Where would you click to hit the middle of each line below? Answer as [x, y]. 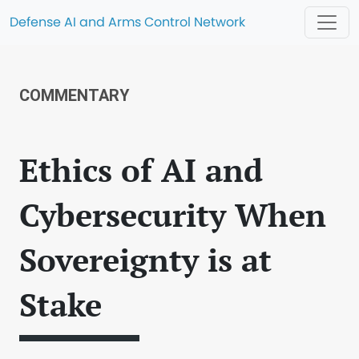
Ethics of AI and [141, 169]
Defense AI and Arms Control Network [127, 22]
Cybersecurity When [173, 214]
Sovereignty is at [145, 259]
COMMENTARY [75, 95]
